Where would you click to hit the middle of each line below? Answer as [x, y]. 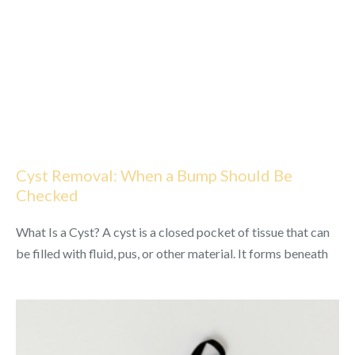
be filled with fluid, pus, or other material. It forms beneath [172, 253]
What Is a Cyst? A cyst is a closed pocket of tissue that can [173, 231]
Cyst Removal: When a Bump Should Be [154, 175]
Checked [47, 195]
